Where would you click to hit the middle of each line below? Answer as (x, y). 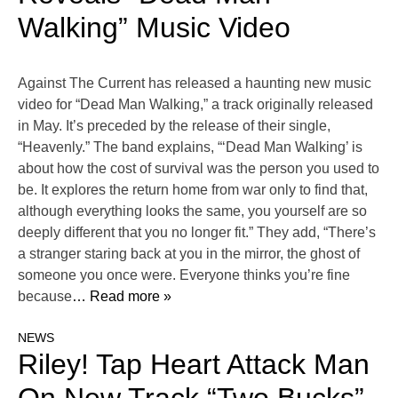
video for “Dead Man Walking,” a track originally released (195, 105)
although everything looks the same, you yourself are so (192, 211)
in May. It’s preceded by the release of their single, (174, 126)
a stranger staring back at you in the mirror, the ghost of (189, 254)
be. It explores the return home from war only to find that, (193, 190)
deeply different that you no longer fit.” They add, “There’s (197, 233)
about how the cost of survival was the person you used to (199, 169)
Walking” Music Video (154, 28)
